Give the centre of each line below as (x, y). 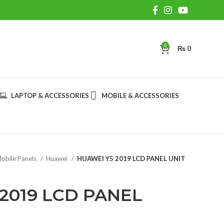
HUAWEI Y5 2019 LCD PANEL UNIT (131, 158)
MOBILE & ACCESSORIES (140, 95)
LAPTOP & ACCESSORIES (50, 95)
